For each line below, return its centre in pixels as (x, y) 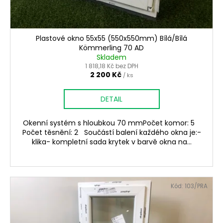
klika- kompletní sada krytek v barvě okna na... (111, 142)
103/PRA (196, 186)
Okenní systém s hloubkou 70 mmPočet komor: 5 (111, 123)
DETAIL (111, 99)
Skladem (111, 57)
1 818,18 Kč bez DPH (111, 66)
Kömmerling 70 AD (111, 48)
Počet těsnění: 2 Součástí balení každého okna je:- (111, 132)
